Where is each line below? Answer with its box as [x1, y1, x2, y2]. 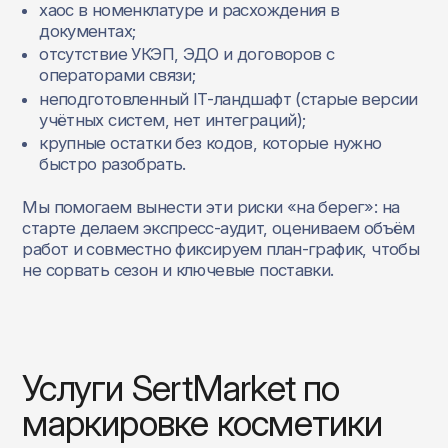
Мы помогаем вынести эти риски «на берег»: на [22, 197, 400, 218]
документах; [39, 21, 136, 42]
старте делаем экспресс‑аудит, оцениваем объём [22, 218, 415, 239]
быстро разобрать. [39, 153, 186, 174]
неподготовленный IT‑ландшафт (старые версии [39, 88, 418, 109]
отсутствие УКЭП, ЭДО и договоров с [39, 44, 335, 65]
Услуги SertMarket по [22, 365, 340, 410]
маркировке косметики [22, 400, 383, 445]
